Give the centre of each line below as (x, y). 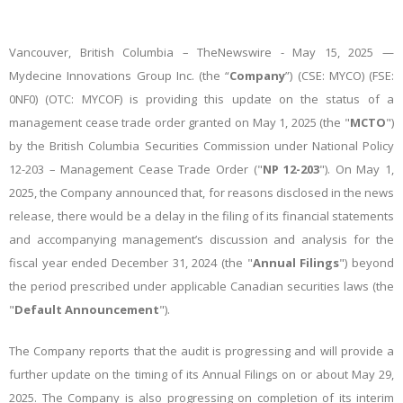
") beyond (367, 263)
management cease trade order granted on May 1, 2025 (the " (179, 122)
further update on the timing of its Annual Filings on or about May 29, (201, 374)
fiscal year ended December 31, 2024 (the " (131, 263)
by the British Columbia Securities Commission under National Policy (201, 146)
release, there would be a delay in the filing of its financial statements (201, 216)
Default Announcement (87, 309)
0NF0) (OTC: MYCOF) (69, 99)
